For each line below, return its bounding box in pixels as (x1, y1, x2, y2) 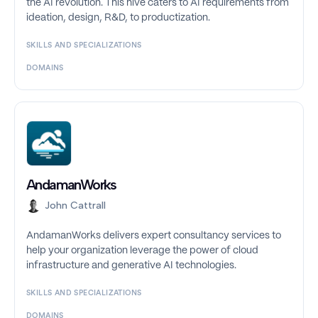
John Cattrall (45, 199, 106, 212)
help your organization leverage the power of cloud (26, 246, 258, 256)
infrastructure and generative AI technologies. (26, 261, 236, 271)
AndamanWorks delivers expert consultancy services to (26, 231, 281, 241)
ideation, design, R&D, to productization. (26, 13, 210, 23)
